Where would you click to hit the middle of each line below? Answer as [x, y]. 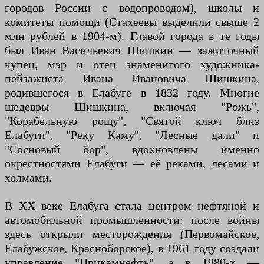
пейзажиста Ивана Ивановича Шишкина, [132, 78]
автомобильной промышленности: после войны [132, 220]
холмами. [28, 177]
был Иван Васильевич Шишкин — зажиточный [132, 50]
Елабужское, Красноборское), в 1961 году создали [132, 248]
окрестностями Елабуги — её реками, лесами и [132, 163]
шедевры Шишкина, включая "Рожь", [132, 107]
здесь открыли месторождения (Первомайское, [132, 234]
